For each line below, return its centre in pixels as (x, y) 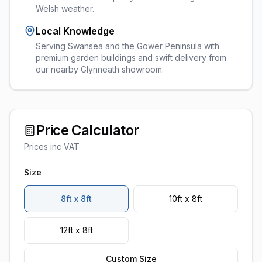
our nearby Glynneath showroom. (100, 69)
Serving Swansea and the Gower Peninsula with (127, 46)
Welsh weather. (65, 8)
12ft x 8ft (76, 230)
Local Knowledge (75, 31)
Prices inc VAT (52, 146)
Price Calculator (87, 130)
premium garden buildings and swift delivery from (131, 58)
